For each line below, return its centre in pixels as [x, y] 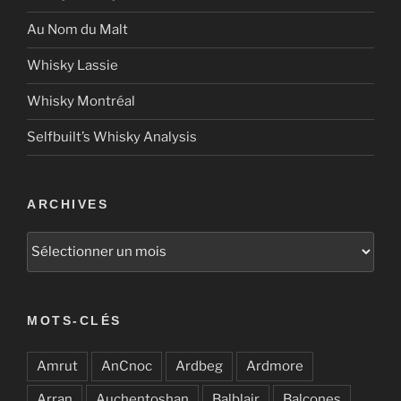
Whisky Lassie [73, 66]
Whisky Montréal [81, 102]
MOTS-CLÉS [74, 320]
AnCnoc [127, 366]
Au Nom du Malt [77, 30]
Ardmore [275, 366]
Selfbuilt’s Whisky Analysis [112, 137]
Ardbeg [199, 366]
